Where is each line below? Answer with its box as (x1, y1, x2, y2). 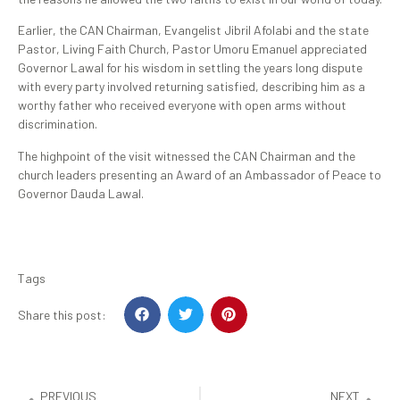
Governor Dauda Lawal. (18, 185, 144, 201)
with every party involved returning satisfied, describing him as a (18, 79, 365, 95)
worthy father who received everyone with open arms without (18, 97, 346, 113)
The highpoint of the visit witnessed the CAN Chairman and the (18, 147, 355, 163)
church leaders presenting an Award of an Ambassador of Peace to (18, 166, 381, 182)
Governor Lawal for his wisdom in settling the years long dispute (18, 60, 362, 76)
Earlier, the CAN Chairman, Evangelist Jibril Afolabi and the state (18, 22, 369, 38)
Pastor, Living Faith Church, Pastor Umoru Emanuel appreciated (18, 41, 367, 57)
